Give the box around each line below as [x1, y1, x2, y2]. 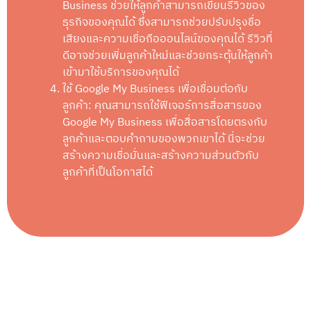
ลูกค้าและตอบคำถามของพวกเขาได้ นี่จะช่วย [62, 129, 265, 149]
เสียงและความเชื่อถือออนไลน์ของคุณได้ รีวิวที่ [62, 29, 273, 49]
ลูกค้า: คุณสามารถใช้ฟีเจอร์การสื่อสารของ [62, 96, 262, 115]
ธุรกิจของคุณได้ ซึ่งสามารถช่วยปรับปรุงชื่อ [62, 12, 261, 32]
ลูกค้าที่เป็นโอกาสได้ [62, 162, 153, 182]
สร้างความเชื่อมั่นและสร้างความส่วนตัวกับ [62, 146, 259, 165]
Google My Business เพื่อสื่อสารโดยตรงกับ [62, 112, 267, 132]
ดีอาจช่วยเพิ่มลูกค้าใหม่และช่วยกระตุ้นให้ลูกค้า [62, 46, 273, 65]
